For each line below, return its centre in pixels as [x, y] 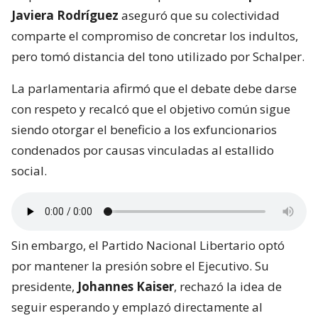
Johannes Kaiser [126, 287]
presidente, [44, 287]
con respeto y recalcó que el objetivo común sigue [151, 109]
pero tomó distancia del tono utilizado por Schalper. [158, 57]
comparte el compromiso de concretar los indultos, [155, 36]
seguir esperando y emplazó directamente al [137, 307]
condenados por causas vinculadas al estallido [143, 150]
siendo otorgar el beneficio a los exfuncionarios [144, 130]
